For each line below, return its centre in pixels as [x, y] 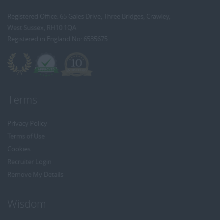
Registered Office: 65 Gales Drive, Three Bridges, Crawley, [89, 16]
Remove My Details [35, 175]
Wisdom [27, 204]
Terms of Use [26, 136]
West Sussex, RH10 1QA [42, 28]
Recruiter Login [29, 162]
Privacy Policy [27, 124]
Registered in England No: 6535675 [57, 39]
